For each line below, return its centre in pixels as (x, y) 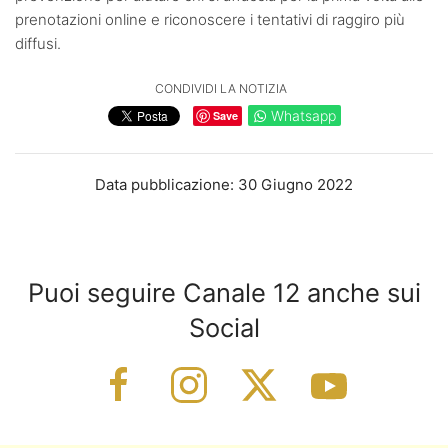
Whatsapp (303, 115)
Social (224, 327)
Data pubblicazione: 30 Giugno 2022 (224, 184)
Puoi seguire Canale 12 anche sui (224, 292)
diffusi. (38, 43)
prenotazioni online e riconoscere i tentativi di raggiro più (210, 19)
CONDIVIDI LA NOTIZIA (221, 88)
